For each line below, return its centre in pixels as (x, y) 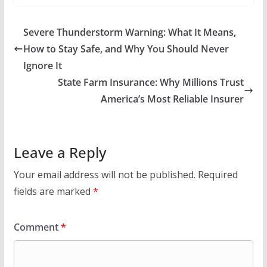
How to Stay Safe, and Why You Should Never (126, 49)
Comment (37, 227)
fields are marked (53, 191)
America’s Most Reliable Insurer (173, 99)
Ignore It (42, 65)
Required (218, 174)
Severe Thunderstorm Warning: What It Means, (129, 32)
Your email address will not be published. (104, 174)
